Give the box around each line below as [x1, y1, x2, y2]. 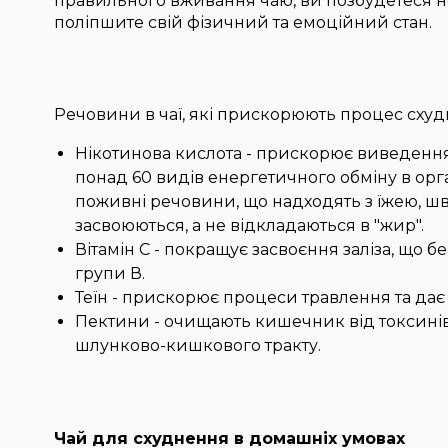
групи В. [74, 264, 145, 283]
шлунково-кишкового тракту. [74, 336, 321, 355]
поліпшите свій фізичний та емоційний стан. [53, 13, 432, 32]
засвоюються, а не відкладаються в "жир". [74, 216, 424, 235]
